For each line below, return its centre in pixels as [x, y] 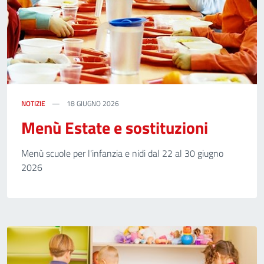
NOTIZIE [33, 103]
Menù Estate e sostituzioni [115, 128]
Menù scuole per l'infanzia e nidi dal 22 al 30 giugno [122, 153]
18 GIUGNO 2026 [92, 103]
